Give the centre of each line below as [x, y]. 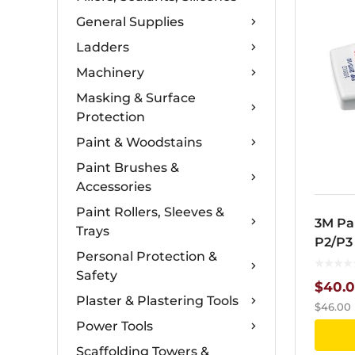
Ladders [103, 47]
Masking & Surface [136, 98]
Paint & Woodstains [139, 142]
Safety [97, 275]
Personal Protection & [147, 256]
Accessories [114, 187]
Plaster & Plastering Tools [157, 301]
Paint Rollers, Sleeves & [150, 212]
